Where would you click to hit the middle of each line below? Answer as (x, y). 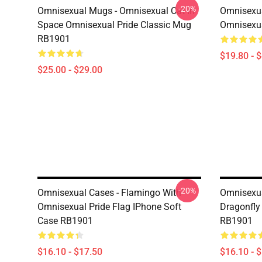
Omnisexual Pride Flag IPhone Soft (109, 207)
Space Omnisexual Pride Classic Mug (114, 25)
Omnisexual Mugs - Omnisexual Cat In (116, 11)
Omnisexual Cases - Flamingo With (109, 193)
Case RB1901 (65, 221)
